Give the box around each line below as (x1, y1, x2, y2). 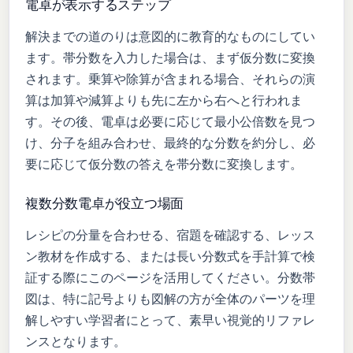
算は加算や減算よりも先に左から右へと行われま (25, 91, 303, 110)
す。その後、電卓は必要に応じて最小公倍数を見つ (25, 113, 316, 131)
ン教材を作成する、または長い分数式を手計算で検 (25, 248, 316, 266)
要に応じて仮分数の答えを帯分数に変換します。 (25, 155, 303, 173)
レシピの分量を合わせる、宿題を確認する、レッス (25, 227, 316, 245)
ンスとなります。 (25, 333, 127, 351)
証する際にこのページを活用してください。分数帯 (25, 269, 316, 288)
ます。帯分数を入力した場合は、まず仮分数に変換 (25, 49, 316, 67)
